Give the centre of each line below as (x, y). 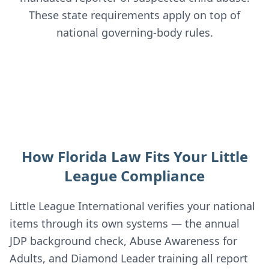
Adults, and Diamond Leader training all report (129, 258)
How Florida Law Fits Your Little (134, 156)
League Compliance (134, 176)
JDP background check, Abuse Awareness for (123, 241)
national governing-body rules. (134, 32)
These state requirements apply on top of (134, 15)
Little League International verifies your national (132, 206)
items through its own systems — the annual (125, 223)
